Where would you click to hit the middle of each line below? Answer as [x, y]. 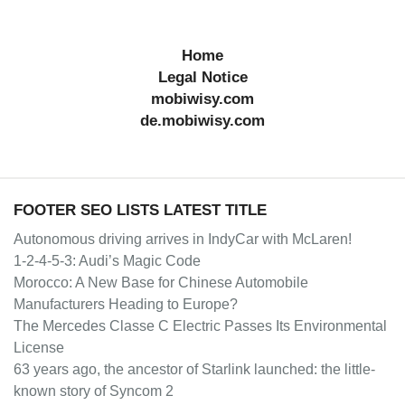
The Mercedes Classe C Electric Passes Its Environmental [200, 326]
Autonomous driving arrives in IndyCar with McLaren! [183, 240]
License [39, 348]
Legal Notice [202, 78]
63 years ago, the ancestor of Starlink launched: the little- [194, 370]
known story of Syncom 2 [94, 391]
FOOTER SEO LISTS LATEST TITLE [140, 211]
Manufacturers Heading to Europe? [126, 305]
